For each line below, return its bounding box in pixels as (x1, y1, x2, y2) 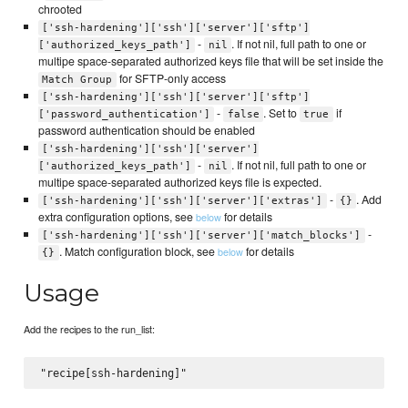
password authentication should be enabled (37, 122, 255, 139)
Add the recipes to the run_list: (24, 321, 156, 336)
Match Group (42, 74, 113, 87)
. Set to (263, 105, 301, 122)
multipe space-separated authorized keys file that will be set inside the (37, 53, 383, 70)
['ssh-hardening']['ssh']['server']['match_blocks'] (42, 229, 362, 242)
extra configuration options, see (37, 209, 196, 226)
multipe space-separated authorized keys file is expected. (37, 174, 321, 191)
